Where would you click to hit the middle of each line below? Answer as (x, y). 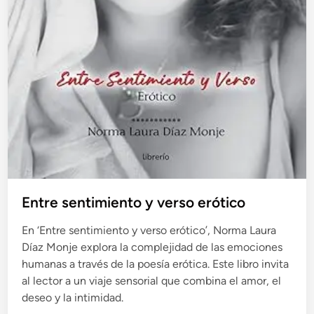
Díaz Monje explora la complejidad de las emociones (152, 247)
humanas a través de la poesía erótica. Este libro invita (156, 264)
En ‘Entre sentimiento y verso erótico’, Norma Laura (149, 230)
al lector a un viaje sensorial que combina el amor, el (152, 280)
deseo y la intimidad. (73, 297)
